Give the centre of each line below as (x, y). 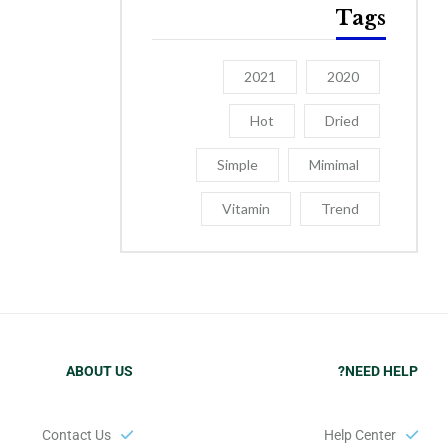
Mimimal (334, 164)
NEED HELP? (381, 371)
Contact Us (76, 435)
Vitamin (246, 208)
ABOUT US (99, 371)
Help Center (359, 435)
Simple (237, 164)
